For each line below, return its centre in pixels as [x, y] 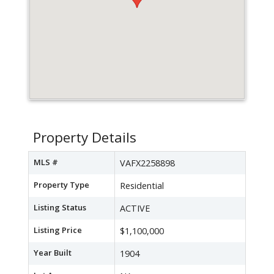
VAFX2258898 [147, 163]
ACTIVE [135, 209]
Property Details [85, 138]
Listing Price [58, 230]
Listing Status [60, 208]
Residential [142, 186]
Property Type [61, 185]
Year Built [53, 253]
